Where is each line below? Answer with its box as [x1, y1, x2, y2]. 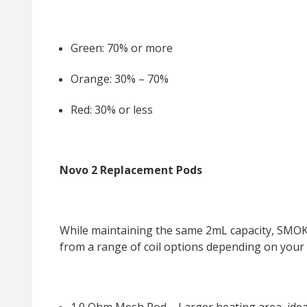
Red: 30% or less [71, 101, 153, 117]
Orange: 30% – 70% [71, 71, 169, 86]
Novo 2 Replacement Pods [60, 162, 202, 177]
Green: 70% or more [71, 40, 173, 56]
